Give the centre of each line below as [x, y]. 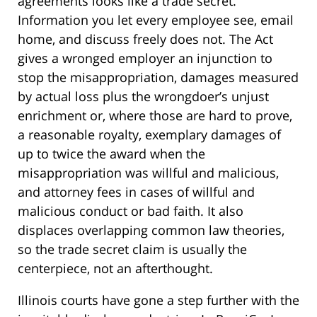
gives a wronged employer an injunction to [145, 58]
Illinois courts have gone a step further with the [158, 300]
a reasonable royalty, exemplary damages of [149, 135]
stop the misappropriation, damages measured [158, 77]
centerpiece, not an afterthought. [115, 269]
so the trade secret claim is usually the [132, 249]
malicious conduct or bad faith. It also [131, 211]
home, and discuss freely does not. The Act [145, 39]
